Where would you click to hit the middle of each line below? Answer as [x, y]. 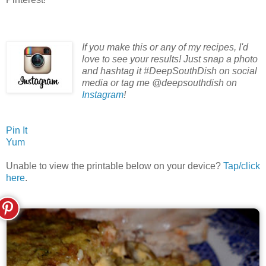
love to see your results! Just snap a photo [170, 59]
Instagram [102, 95]
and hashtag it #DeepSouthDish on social [169, 71]
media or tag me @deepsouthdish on [159, 83]
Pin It [17, 131]
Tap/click [242, 166]
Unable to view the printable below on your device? [115, 166]
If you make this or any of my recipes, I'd [165, 47]
